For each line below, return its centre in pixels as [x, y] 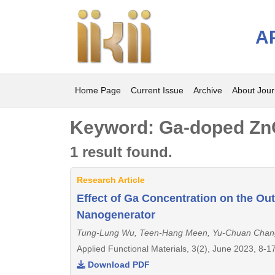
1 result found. [121, 152]
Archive [208, 90]
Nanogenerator [116, 215]
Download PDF [118, 265]
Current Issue [157, 90]
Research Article [111, 180]
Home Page [98, 90]
